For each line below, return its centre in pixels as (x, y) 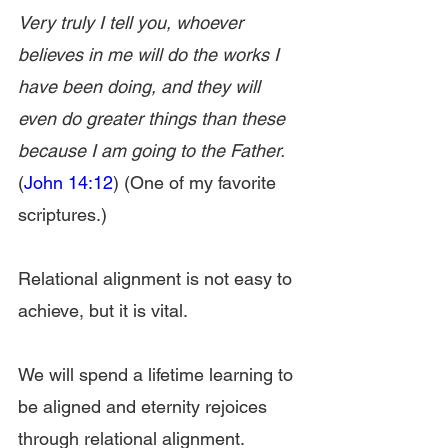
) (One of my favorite (197, 182)
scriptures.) (62, 214)
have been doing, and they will (141, 86)
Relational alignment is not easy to (157, 278)
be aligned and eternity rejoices (145, 406)
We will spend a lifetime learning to (158, 374)
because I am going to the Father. (151, 150)
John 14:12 (68, 182)
